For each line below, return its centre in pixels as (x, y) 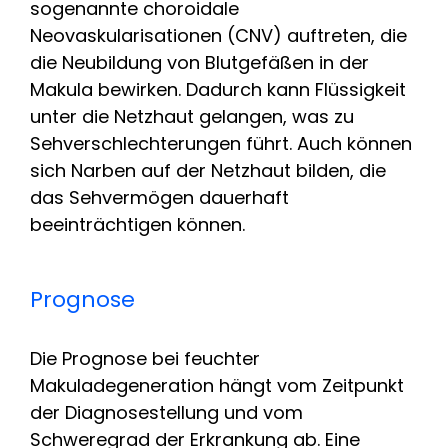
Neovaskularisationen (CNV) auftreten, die (218, 35)
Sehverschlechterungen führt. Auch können (221, 143)
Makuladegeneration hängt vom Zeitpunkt (217, 385)
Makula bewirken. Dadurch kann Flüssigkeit (218, 89)
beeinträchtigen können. (137, 224)
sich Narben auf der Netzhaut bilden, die (208, 170)
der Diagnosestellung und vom (166, 412)
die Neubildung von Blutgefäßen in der (199, 62)
